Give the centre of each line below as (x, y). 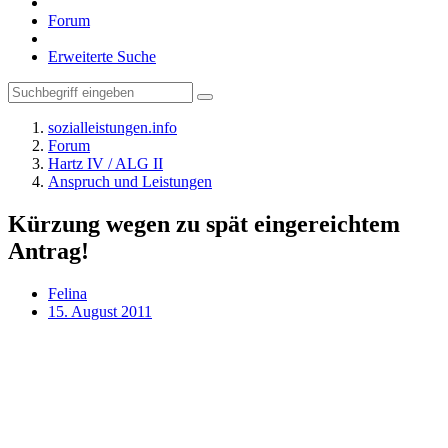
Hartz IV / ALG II (105, 163)
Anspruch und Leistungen (130, 181)
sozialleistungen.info (112, 127)
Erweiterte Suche (102, 56)
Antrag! (48, 250)
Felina (67, 293)
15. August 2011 (100, 311)
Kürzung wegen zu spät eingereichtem (204, 223)
